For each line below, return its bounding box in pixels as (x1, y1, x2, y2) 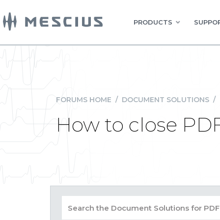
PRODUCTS (134, 18, 172, 26)
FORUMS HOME (56, 95, 111, 104)
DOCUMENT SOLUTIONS (122, 95, 209, 104)
